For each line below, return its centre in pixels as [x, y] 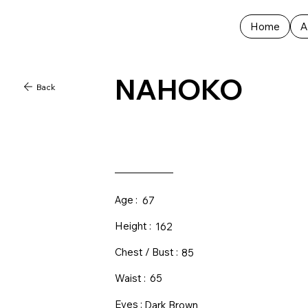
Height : [134, 225]
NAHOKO [178, 90]
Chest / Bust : [146, 252]
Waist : [131, 278]
